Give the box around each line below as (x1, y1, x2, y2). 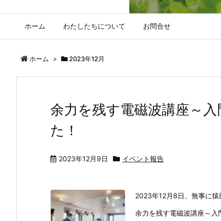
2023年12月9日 (59, 154, 108, 163)
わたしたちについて (63, 22, 125, 30)
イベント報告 (122, 154, 164, 163)
